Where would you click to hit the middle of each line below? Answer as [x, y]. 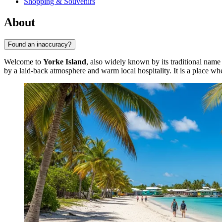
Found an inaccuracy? [40, 45]
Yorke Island [65, 62]
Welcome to [24, 62]
